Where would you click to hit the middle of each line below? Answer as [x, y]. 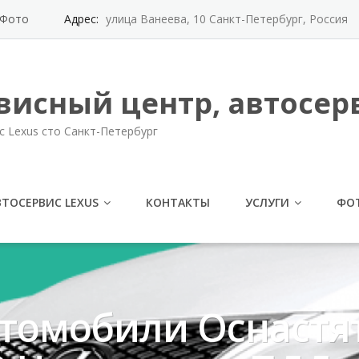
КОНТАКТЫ [178, 202]
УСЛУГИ [267, 202]
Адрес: [83, 19]
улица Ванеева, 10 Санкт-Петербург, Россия [227, 19]
